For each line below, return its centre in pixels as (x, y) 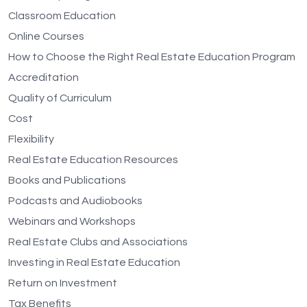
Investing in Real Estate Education (94, 262)
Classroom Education (62, 16)
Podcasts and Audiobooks (75, 201)
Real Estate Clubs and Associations (98, 242)
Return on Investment (63, 283)
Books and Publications (67, 180)
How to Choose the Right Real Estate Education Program (152, 57)
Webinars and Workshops (72, 221)
